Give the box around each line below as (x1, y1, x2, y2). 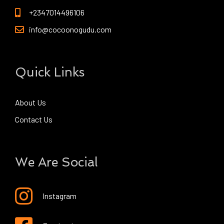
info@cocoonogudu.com (28, 24, 111, 34)
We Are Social (15, 155, 98, 170)
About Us (15, 97, 46, 107)
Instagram (42, 191, 76, 201)
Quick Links (15, 65, 84, 80)
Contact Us (15, 114, 52, 124)
